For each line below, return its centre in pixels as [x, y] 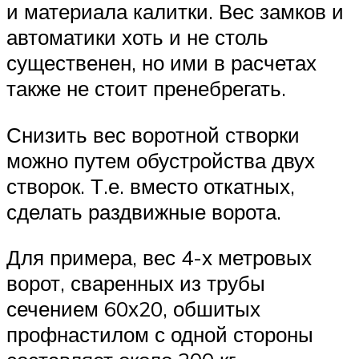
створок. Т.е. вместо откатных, [151, 186]
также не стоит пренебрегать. [146, 88]
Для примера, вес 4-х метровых [159, 258]
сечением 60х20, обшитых [133, 309]
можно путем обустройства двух [161, 160]
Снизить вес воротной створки [153, 134]
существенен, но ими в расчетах [161, 62]
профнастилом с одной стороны [160, 335]
